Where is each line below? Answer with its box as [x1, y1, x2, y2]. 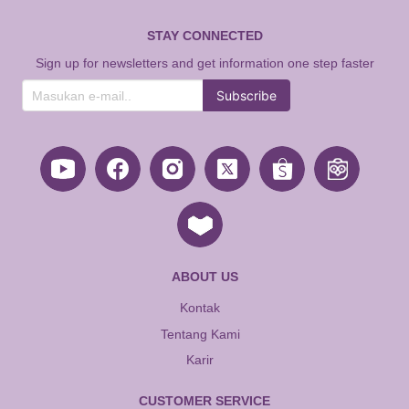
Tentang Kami [160, 326, 240, 341]
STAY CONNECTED [146, 28, 263, 43]
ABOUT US [171, 269, 238, 284]
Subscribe [216, 88, 277, 103]
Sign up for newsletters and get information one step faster [35, 56, 374, 70]
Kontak [180, 300, 220, 315]
